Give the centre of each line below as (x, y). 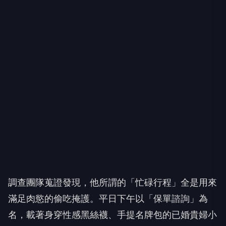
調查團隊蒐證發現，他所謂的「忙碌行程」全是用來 (112, 182)
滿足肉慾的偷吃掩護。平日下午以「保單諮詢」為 (108, 199)
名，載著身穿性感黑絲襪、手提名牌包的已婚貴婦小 (112, 215)
